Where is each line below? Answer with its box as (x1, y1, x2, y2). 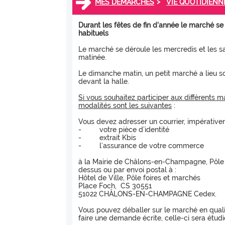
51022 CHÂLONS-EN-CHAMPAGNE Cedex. (78, 189, 216, 198)
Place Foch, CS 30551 (78, 181, 152, 190)
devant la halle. (78, 77, 129, 85)
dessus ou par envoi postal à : (78, 165, 176, 174)
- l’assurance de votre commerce (78, 141, 204, 150)
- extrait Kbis (78, 133, 136, 142)
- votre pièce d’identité (78, 125, 169, 134)
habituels (78, 29, 110, 37)
